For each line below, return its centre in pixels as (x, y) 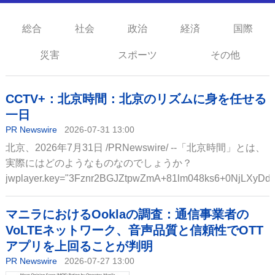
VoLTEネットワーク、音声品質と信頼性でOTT (134, 230)
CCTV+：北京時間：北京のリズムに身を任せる (136, 99)
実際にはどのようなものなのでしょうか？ (99, 163)
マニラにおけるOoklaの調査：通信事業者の (127, 214)
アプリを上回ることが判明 (79, 246)
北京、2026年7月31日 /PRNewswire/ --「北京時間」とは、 (135, 148)
